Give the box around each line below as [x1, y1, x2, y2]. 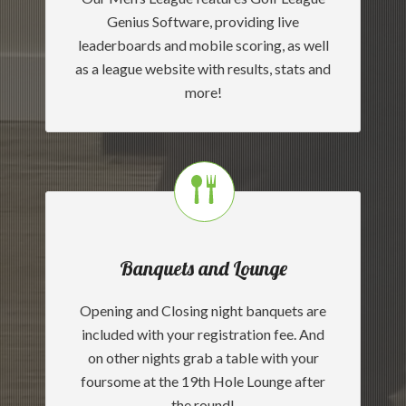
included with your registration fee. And [82, 325, 324, 343]
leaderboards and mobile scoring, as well [77, 36, 329, 53]
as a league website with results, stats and [75, 60, 331, 77]
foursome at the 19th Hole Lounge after [81, 372, 325, 390]
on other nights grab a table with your [87, 349, 319, 366]
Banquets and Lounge [119, 256, 287, 281]
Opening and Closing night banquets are [80, 302, 326, 319]
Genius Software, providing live [107, 13, 299, 30]
